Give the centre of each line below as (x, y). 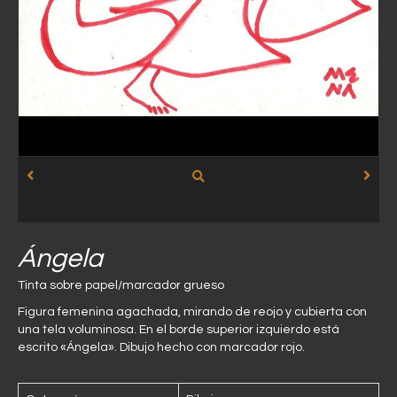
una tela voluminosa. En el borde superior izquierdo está (179, 329)
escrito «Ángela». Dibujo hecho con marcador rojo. (161, 347)
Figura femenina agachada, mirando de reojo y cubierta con (192, 311)
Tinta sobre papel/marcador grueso (121, 285)
